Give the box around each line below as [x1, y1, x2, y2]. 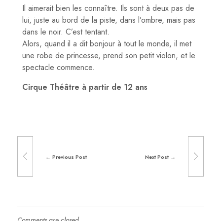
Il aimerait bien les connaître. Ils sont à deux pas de [22, 2, 194, 14]
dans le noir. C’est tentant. [22, 26, 110, 37]
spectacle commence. [22, 61, 95, 73]
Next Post [145, 153, 169, 161]
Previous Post [52, 153, 87, 161]
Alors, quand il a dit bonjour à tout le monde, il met [22, 37, 191, 49]
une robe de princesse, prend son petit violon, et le [22, 49, 195, 61]
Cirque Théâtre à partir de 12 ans [22, 81, 147, 93]
